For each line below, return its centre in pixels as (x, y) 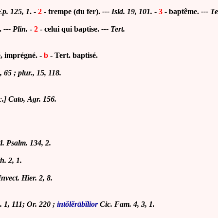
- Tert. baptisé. (73, 55)
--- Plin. (15, 29)
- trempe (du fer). (72, 11)
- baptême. (181, 11)
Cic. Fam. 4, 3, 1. (126, 204)
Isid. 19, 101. (133, 11)
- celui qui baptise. (70, 29)
